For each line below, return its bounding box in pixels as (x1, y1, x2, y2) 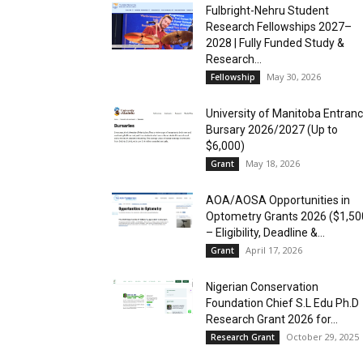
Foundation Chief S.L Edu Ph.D (206, 296, 359, 310)
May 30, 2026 (267, 70, 321, 83)
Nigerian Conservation (206, 280, 318, 293)
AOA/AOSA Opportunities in (206, 193, 350, 207)
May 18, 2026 (246, 156, 300, 169)
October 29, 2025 (286, 330, 359, 343)
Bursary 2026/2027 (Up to (206, 122, 338, 136)
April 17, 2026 (246, 243, 302, 256)
